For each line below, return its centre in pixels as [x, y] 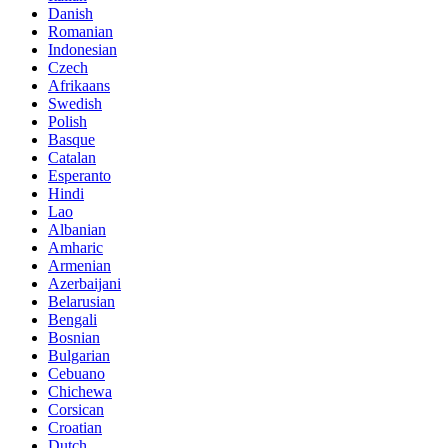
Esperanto [79, 175]
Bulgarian [79, 355]
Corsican [76, 409]
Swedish [75, 103]
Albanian [77, 229]
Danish [70, 13]
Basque [71, 139]
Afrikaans [79, 85]
